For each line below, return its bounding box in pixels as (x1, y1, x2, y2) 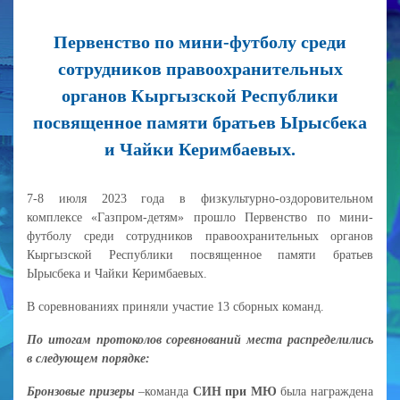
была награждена (276, 384, 374, 398)
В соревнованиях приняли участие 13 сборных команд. (27, 299, 324, 313)
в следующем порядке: (27, 351, 150, 365)
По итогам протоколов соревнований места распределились (27, 332, 373, 346)
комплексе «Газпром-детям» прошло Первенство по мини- (27, 210, 373, 224)
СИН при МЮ (192, 384, 277, 398)
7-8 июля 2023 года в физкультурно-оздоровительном (27, 191, 373, 205)
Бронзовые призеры (27, 384, 135, 398)
